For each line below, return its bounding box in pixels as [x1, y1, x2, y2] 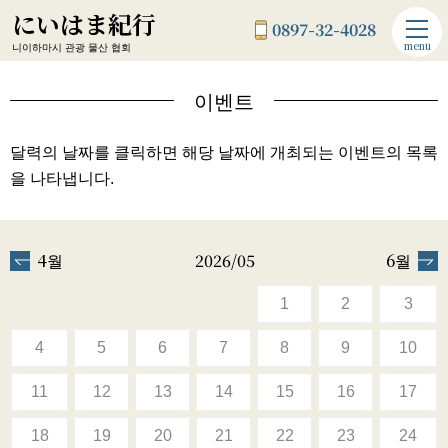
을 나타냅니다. [10, 170, 114, 187]
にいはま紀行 [12, 6, 156, 41]
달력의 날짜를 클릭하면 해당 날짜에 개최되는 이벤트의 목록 [10, 144, 438, 161]
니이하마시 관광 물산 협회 [12, 42, 131, 53]
